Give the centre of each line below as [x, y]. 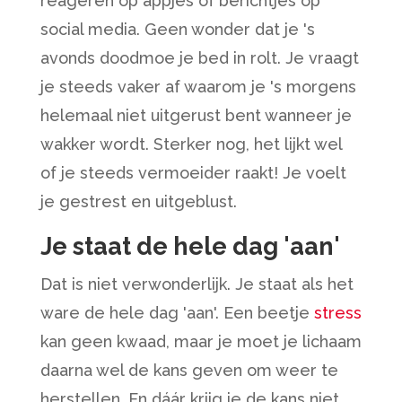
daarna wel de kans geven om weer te [189, 370]
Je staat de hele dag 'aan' [190, 246]
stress [337, 313]
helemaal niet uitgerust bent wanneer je [196, 115]
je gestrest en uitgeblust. [138, 201]
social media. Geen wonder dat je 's [177, 29]
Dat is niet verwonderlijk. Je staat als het [197, 284]
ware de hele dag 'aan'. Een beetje [177, 313]
